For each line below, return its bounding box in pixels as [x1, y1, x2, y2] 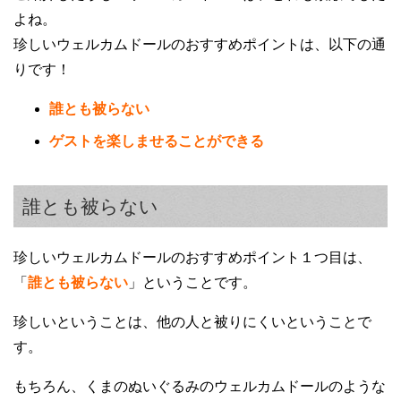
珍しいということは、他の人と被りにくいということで [13, 313, 371, 329]
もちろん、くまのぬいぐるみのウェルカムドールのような [13, 378, 386, 394]
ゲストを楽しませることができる [49, 132, 264, 149]
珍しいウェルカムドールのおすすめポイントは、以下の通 [13, 36, 386, 52]
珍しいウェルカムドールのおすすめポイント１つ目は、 [13, 249, 371, 265]
